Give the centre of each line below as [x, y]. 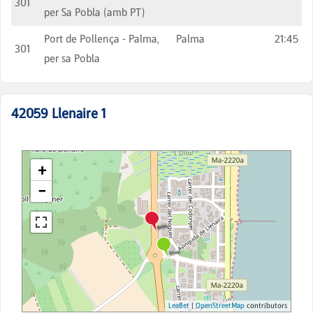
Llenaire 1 [79, 113]
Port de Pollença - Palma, [102, 39]
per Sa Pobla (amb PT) [94, 12]
